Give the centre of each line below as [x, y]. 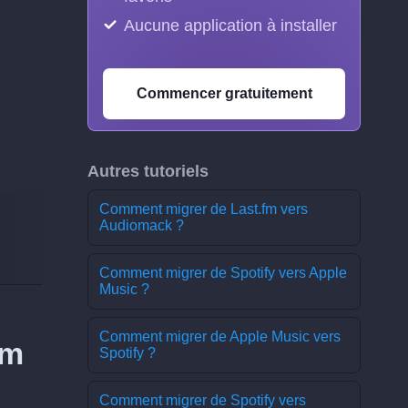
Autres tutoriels [148, 171]
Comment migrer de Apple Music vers [220, 337]
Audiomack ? [142, 225]
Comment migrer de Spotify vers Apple [223, 273]
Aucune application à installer [230, 25]
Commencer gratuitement [224, 93]
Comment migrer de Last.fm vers [204, 209]
